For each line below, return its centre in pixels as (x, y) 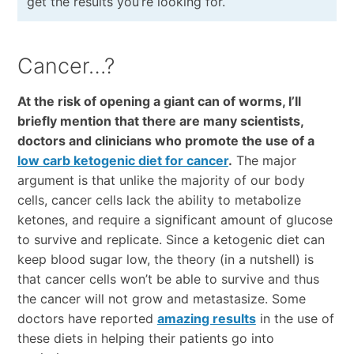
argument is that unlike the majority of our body (161, 181)
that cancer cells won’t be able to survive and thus (168, 279)
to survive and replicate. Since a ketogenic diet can (171, 240)
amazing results (206, 319)
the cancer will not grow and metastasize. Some (161, 299)
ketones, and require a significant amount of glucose (175, 220)
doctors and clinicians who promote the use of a (166, 141)
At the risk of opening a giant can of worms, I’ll (159, 102)
